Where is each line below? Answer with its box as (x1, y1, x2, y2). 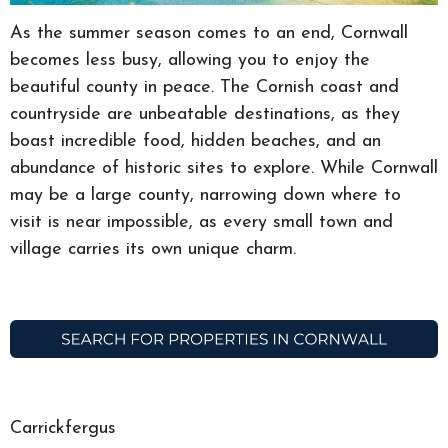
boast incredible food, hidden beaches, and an (10, 132, 381, 152)
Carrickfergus (10, 418, 116, 438)
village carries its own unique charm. (10, 240, 302, 260)
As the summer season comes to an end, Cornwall (10, 24, 408, 44)
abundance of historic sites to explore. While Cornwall (10, 159, 438, 179)
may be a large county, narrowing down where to (10, 186, 401, 206)
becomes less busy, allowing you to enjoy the (10, 51, 370, 71)
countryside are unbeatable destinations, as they (10, 105, 400, 125)
